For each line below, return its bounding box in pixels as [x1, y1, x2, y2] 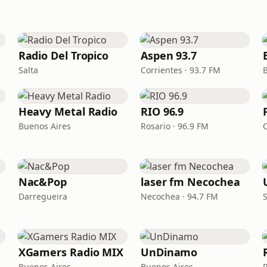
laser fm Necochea [140, 175, 240, 189]
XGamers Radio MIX [18, 245, 124, 259]
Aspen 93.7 [140, 48, 197, 63]
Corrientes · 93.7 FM [140, 64, 221, 76]
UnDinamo [140, 245, 198, 259]
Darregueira [18, 191, 67, 202]
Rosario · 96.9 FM [140, 120, 209, 132]
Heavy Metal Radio [18, 104, 118, 119]
